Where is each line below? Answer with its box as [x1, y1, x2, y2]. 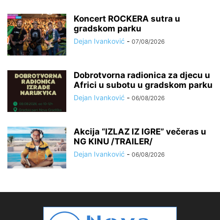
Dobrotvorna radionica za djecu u [74, 70, 210, 81]
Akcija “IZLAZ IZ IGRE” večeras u [74, 127, 206, 137]
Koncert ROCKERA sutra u [74, 14, 180, 24]
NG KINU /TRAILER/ [74, 137, 153, 147]
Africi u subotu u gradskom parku [74, 80, 213, 90]
